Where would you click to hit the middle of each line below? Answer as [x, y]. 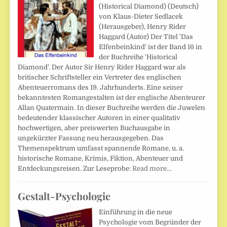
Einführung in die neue [136, 212]
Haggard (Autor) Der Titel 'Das [146, 36]
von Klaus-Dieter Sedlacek [141, 16]
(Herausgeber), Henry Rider [143, 26]
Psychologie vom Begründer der [150, 222]
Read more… [152, 168]
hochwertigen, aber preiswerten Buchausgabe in [94, 128]
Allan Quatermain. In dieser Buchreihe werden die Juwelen [112, 107]
